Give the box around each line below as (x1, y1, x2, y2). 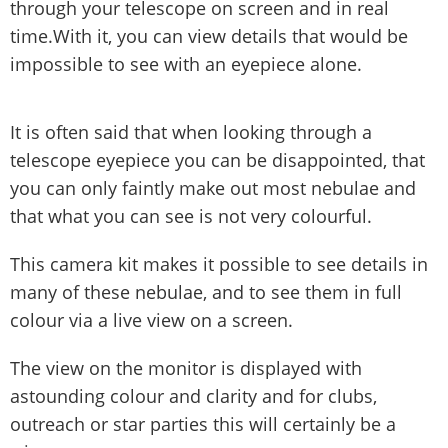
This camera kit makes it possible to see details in (10, 251, 428, 276)
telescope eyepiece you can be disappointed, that (10, 147, 425, 172)
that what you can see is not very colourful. (10, 203, 372, 228)
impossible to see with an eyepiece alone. (10, 51, 362, 76)
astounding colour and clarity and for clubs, (10, 383, 377, 408)
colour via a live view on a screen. (10, 307, 293, 332)
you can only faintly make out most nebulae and (10, 175, 416, 200)
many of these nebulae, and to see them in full (10, 279, 402, 304)
